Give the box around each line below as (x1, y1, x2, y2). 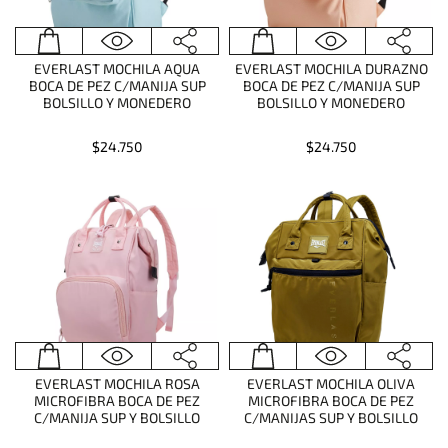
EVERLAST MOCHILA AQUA (34, 60, 200, 77)
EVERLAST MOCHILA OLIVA (247, 375, 415, 392)
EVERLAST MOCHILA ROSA (34, 375, 200, 392)
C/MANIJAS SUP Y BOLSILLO (244, 409, 418, 426)
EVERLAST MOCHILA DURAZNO (234, 60, 428, 77)
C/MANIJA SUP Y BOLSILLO (34, 409, 200, 426)
